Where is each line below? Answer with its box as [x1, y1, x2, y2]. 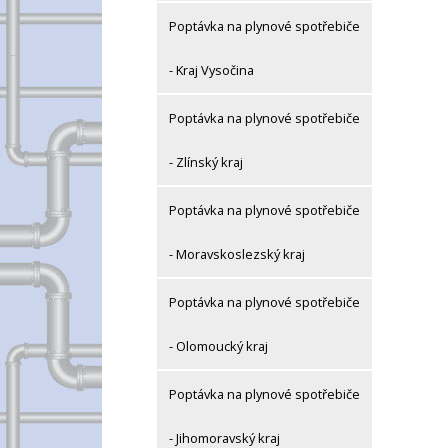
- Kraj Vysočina [169, 61, 254, 80]
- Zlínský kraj [169, 153, 243, 172]
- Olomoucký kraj [169, 337, 268, 356]
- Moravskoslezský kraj [169, 245, 305, 264]
